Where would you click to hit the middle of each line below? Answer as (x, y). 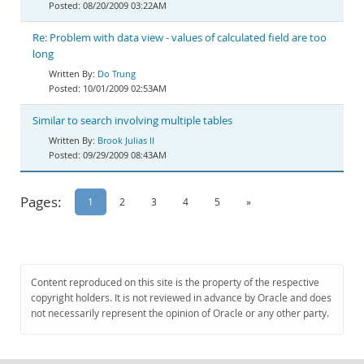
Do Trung (117, 74)
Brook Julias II (126, 140)
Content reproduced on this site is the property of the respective (175, 282)
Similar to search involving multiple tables (132, 121)
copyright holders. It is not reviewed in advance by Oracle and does (181, 298)
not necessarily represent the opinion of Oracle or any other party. (180, 313)
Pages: (41, 202)
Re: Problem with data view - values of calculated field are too (180, 38)
